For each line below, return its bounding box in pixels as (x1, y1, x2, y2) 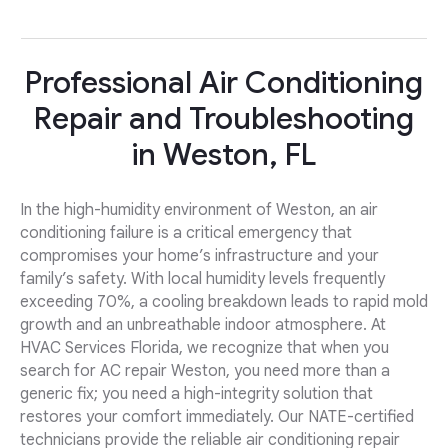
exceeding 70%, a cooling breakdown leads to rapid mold (20, 292, 428, 313)
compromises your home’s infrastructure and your (20, 246, 379, 267)
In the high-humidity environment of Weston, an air (20, 200, 378, 221)
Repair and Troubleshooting (34, 100, 414, 139)
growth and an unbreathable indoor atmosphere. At (20, 315, 386, 336)
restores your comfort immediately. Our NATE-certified (20, 407, 414, 428)
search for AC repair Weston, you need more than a (20, 361, 390, 382)
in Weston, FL (132, 136, 316, 175)
